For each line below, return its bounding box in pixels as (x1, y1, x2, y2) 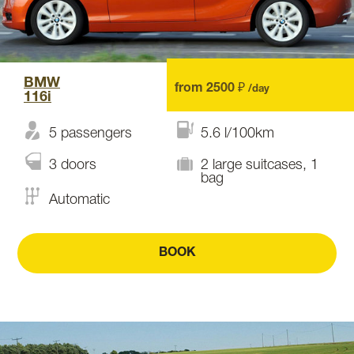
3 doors (49, 159, 96, 171)
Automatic (49, 194, 110, 206)
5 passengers (49, 127, 132, 140)
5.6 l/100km (201, 127, 274, 140)
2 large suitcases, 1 (201, 159, 318, 171)
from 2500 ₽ (174, 83, 248, 94)
